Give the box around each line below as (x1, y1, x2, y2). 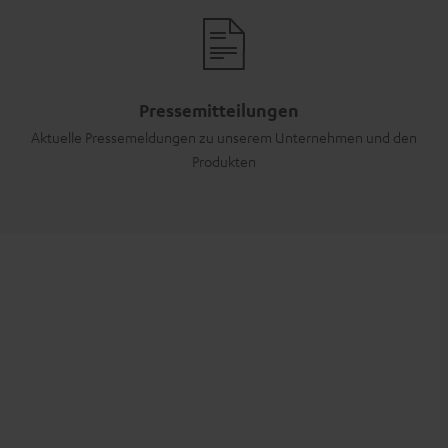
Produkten (192, 151, 256, 170)
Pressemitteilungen (139, 98, 299, 121)
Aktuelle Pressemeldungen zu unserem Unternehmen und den (31, 127, 417, 146)
